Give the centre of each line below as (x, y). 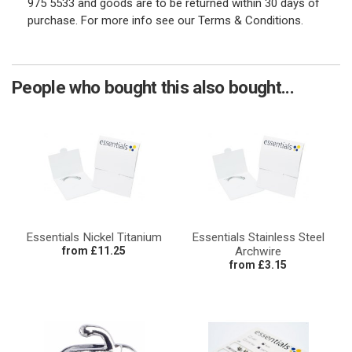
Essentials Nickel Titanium (94, 237)
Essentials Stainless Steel (258, 237)
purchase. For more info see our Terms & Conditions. (165, 20)
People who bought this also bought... (153, 87)
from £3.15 (258, 265)
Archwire (258, 251)
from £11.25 (94, 251)
